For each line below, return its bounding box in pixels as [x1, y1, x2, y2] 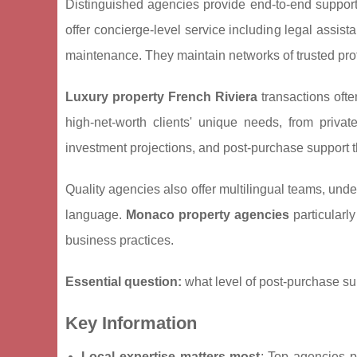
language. [65, 208, 127, 222]
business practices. [65, 233, 174, 248]
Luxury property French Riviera [65, 90, 257, 104]
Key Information [65, 313, 197, 334]
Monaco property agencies [126, 208, 290, 222]
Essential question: [65, 275, 182, 289]
